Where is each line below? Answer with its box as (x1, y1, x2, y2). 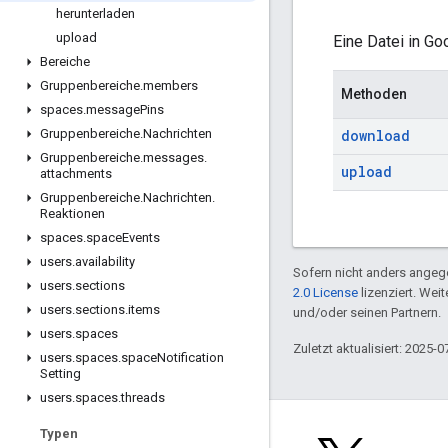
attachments (40, 166, 112, 181)
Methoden (341, 85, 407, 102)
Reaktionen (40, 206, 105, 221)
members (143, 78, 198, 93)
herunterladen (56, 6, 135, 21)
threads (121, 390, 165, 405)
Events (122, 230, 160, 245)
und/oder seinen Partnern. (293, 304, 441, 320)
